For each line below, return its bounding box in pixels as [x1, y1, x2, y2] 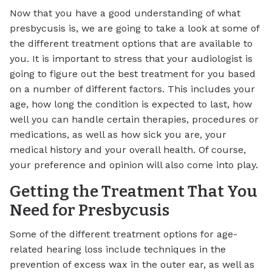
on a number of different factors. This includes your [10, 83, 255, 95]
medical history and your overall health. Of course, [10, 143, 246, 155]
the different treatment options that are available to [10, 37, 253, 49]
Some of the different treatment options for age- [10, 228, 237, 240]
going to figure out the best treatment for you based [10, 67, 256, 80]
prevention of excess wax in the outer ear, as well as [10, 259, 254, 271]
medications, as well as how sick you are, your [10, 128, 226, 140]
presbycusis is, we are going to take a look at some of [10, 22, 259, 34]
